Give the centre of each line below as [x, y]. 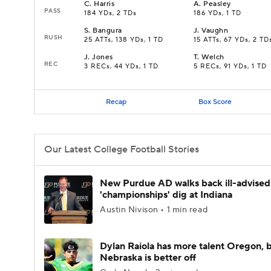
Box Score [215, 102]
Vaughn [215, 31]
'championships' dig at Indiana [166, 195]
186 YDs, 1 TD [217, 13]
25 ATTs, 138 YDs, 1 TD [124, 40]
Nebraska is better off [148, 258]
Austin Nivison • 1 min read [154, 210]
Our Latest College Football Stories [122, 149]
